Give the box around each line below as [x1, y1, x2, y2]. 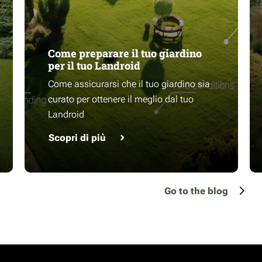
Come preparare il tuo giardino [48, 46, 202, 60]
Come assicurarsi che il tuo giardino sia [48, 78, 210, 89]
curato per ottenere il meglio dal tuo [48, 94, 194, 105]
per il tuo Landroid [48, 58, 140, 73]
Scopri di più [49, 132, 106, 143]
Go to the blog [164, 185, 228, 196]
